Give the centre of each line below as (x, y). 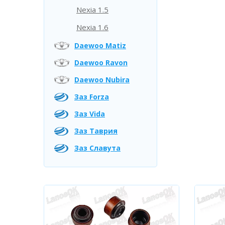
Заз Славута (97, 148)
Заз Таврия (96, 131)
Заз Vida (90, 114)
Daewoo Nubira (102, 80)
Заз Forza (92, 97)
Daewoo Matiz (100, 45)
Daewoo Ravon (101, 63)
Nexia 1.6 (92, 27)
